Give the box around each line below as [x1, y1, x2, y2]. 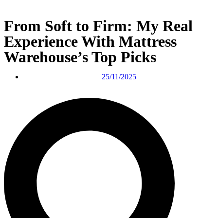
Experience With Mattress [4, 33, 177, 51]
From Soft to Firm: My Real [4, 17, 193, 35]
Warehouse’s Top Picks [4, 48, 156, 66]
